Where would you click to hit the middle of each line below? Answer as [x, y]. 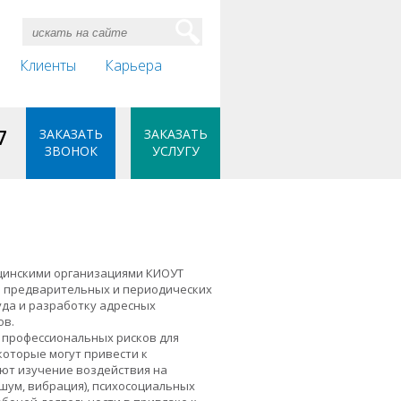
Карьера [133, 65]
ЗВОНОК [71, 151]
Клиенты [48, 65]
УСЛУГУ [175, 151]
